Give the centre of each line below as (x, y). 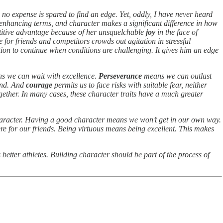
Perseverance (120, 76)
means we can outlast (177, 76)
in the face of (176, 32)
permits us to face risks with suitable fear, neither (130, 85)
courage (39, 85)
